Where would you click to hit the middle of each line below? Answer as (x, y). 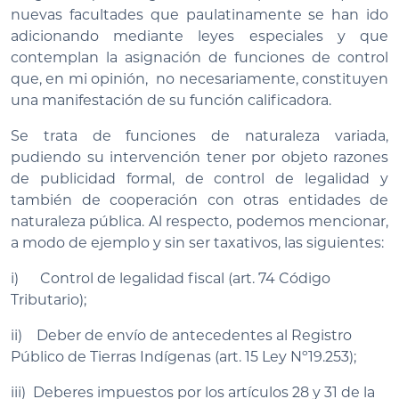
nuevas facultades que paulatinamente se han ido (199, 14)
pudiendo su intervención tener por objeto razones (199, 157)
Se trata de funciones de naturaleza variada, (199, 135)
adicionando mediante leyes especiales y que (199, 36)
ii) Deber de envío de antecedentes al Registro (181, 335)
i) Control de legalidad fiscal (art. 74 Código (171, 278)
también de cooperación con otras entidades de (199, 199)
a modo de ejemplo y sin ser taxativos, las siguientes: (197, 242)
